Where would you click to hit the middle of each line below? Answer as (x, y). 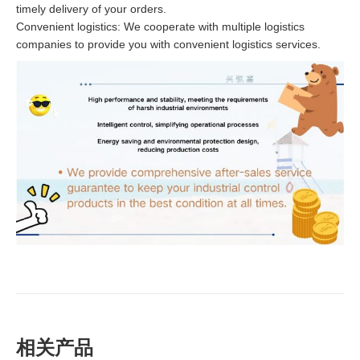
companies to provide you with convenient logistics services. (168, 44)
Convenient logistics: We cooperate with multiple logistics (160, 26)
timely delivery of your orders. (91, 8)
